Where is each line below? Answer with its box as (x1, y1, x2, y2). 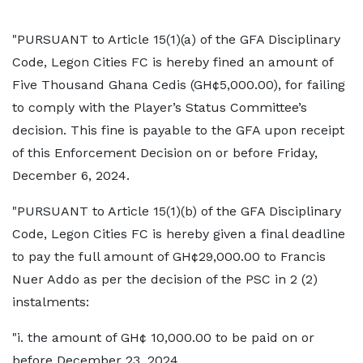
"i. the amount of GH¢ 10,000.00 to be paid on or (12, 330, 314, 345)
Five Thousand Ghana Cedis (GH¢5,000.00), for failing (12, 77, 345, 92)
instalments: (12, 294, 89, 310)
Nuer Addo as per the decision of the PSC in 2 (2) (12, 271, 318, 287)
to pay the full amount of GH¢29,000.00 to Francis (12, 249, 326, 264)
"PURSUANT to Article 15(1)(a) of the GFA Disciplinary (12, 32, 340, 47)
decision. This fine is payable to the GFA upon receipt (12, 122, 344, 138)
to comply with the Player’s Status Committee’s (12, 100, 307, 115)
